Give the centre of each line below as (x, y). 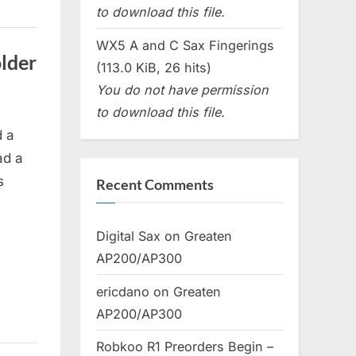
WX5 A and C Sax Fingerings (185, 45)
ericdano (123, 291)
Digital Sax (128, 236)
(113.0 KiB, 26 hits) (154, 67)
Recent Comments (155, 185)
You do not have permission (182, 89)
